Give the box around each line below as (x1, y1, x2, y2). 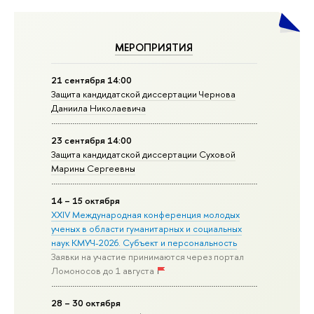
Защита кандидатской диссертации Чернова (51, 88, 236, 101)
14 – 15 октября (51, 194, 121, 207)
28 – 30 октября (51, 296, 121, 310)
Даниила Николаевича (51, 102, 146, 115)
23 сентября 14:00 (51, 134, 132, 147)
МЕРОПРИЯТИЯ (115, 40, 193, 55)
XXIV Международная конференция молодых (51, 208, 240, 221)
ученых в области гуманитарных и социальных (51, 222, 243, 235)
